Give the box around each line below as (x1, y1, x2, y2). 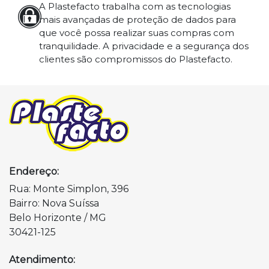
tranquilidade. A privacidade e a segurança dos (38, 40, 249, 52)
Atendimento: (9, 254, 75, 266)
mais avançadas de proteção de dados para (38, 14, 236, 26)
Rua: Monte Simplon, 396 (9, 183, 128, 195)
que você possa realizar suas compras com (38, 27, 234, 39)
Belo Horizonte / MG (9, 212, 106, 224)
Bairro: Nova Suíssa (9, 198, 99, 210)
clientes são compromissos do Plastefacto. (38, 53, 232, 65)
